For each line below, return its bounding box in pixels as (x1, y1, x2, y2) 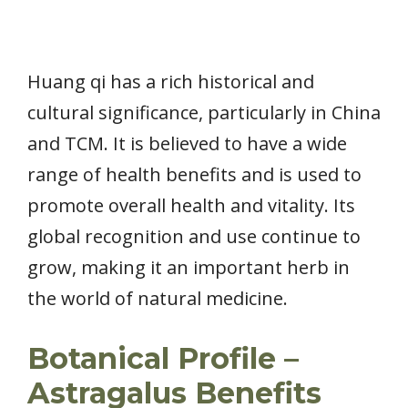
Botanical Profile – (27, 341, 299, 377)
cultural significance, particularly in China (27, 100, 381, 126)
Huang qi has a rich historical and (27, 69, 314, 95)
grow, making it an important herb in (27, 255, 350, 280)
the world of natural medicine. (27, 286, 288, 311)
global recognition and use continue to (27, 224, 361, 250)
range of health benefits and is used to (27, 162, 362, 188)
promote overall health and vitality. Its (27, 193, 355, 219)
